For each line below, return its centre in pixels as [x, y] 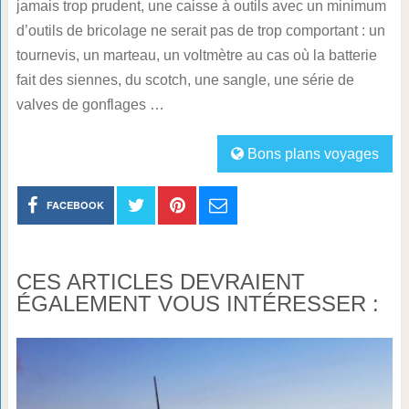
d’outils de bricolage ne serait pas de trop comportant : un [200, 31]
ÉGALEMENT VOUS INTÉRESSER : [197, 304]
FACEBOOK [76, 205]
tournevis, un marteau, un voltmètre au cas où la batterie [196, 56]
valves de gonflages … [90, 105]
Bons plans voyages [314, 154]
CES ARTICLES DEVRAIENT [160, 282]
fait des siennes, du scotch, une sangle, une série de [185, 80]
